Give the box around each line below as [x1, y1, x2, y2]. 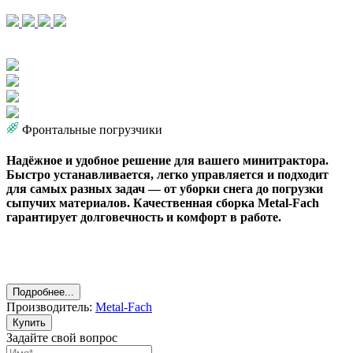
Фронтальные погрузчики [22, 122, 162, 136]
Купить [13, 317, 46, 329]
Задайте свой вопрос [6, 331, 117, 345]
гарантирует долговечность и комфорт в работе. [6, 210, 281, 225]
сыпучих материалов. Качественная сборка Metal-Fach [6, 196, 319, 210]
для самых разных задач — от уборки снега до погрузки [6, 182, 323, 196]
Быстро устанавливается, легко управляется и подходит [6, 168, 329, 182]
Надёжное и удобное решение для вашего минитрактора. [6, 154, 329, 168]
